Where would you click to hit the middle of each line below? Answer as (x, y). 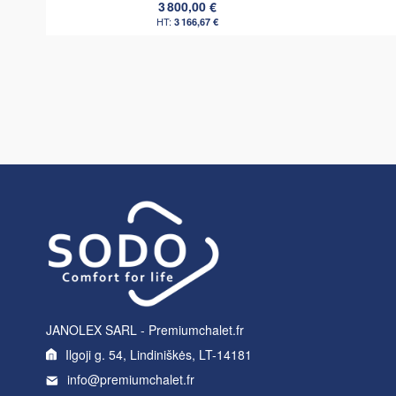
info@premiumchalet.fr (131, 380)
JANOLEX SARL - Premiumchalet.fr (145, 330)
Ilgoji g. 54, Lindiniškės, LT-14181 (159, 355)
